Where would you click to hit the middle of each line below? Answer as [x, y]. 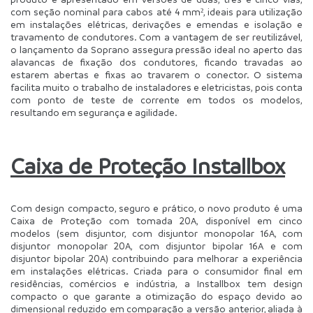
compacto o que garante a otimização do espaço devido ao [156, 296]
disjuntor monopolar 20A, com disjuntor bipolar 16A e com [156, 246]
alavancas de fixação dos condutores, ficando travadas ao [156, 62]
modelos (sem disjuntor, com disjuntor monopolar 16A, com [156, 233]
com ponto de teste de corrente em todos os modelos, [156, 100]
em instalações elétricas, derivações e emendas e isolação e [156, 24]
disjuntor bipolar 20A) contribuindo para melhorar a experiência [156, 259]
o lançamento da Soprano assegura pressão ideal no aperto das [156, 50]
